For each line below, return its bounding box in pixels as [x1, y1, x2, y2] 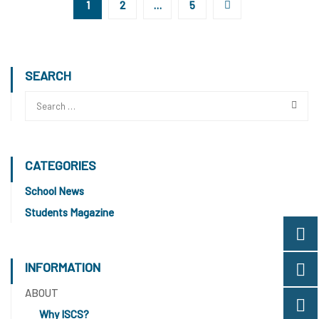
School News [25, 184, 84, 198]
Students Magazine [25, 206, 114, 219]
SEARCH [25, 68, 71, 84]
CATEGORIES [25, 157, 96, 174]
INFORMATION [25, 259, 100, 276]
